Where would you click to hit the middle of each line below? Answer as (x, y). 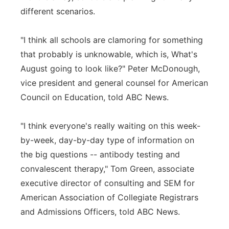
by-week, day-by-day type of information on (107, 140)
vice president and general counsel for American (114, 83)
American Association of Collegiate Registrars (109, 197)
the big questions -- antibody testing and (100, 154)
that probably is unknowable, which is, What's (109, 54)
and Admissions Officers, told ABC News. (100, 212)
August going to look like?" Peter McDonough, (110, 68)
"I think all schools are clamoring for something (112, 40)
